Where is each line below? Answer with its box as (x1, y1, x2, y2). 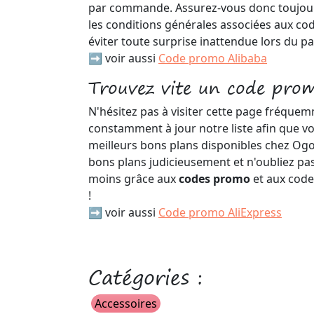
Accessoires (95, 296, 157, 311)
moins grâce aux (88, 171, 179, 186)
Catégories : (88, 260, 203, 294)
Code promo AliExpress (158, 205, 282, 220)
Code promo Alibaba (158, 50, 267, 66)
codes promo (179, 171, 253, 186)
